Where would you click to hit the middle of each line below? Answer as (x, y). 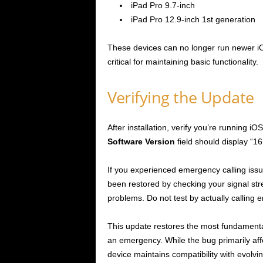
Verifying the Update (181, 97)
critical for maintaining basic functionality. (183, 62)
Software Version (141, 142)
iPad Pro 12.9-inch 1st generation (193, 20)
